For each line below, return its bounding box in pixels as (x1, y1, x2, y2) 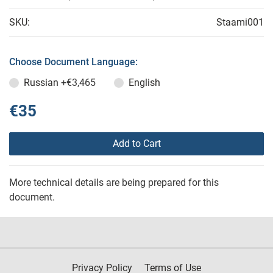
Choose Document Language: (9, 56, 138, 68)
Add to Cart (112, 138, 161, 149)
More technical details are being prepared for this (9, 177, 219, 188)
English (129, 77, 160, 88)
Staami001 (216, 16, 264, 28)
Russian (24, 77, 61, 88)
